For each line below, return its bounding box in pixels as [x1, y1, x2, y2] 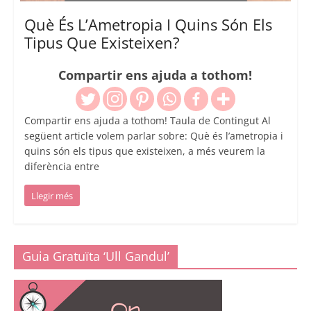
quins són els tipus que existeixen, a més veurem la [24, 144, 265, 158]
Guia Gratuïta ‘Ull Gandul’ [22, 247, 169, 264]
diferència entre [24, 159, 99, 173]
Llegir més [31, 189, 73, 202]
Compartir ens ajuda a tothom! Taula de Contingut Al [24, 113, 271, 127]
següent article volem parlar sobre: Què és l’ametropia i [24, 128, 283, 142]
